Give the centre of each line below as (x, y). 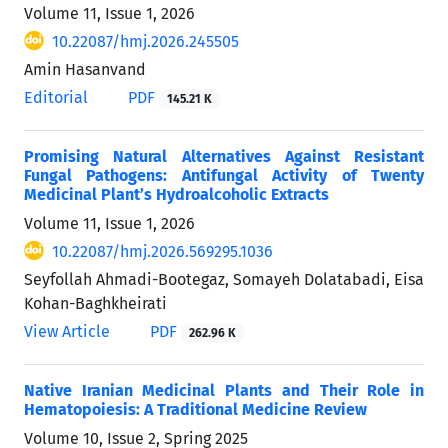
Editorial (56, 97)
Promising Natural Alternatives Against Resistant (224, 156)
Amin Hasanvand (85, 69)
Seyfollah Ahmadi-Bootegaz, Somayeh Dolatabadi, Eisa (224, 279)
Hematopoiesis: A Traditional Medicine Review (195, 409)
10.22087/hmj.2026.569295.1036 (162, 251)
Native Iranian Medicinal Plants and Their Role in (224, 390)
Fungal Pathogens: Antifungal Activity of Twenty (224, 175)
